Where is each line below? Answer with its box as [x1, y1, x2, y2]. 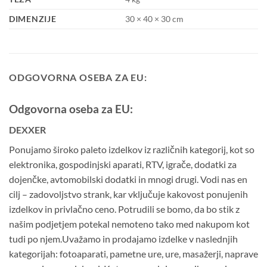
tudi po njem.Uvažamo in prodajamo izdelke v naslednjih [9, 232, 238, 244]
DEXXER [9, 123, 46, 135]
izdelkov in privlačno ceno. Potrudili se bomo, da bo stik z [9, 203, 240, 215]
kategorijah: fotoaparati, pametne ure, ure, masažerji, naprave [9, 247, 258, 259]
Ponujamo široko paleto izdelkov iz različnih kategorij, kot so [9, 143, 254, 155]
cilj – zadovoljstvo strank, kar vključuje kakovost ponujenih [9, 188, 248, 200]
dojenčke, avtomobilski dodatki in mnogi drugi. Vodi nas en [9, 173, 247, 185]
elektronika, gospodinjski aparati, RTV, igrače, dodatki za [9, 158, 237, 170]
